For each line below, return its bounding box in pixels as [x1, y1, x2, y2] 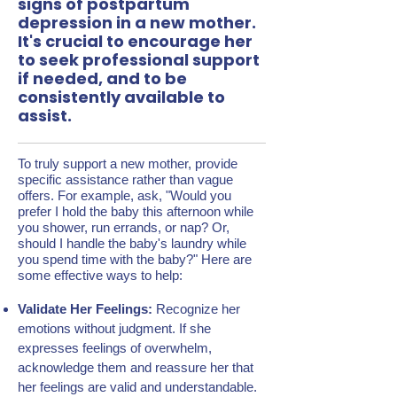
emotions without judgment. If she [18, 321, 211, 336]
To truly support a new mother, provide [18, 156, 237, 171]
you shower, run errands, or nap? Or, [18, 220, 230, 235]
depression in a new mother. [18, 12, 256, 34]
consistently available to [18, 86, 225, 108]
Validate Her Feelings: [18, 301, 152, 316]
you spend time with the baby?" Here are [18, 252, 252, 267]
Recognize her [152, 301, 240, 316]
